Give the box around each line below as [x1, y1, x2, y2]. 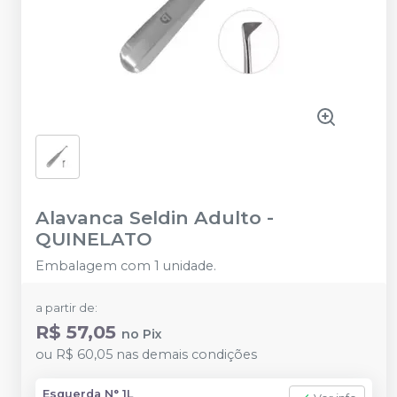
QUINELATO [35, 228, 152, 250]
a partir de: [35, 301, 97, 315]
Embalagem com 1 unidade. [35, 258, 216, 274]
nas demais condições [113, 346, 257, 362]
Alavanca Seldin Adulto [35, 206, 261, 229]
